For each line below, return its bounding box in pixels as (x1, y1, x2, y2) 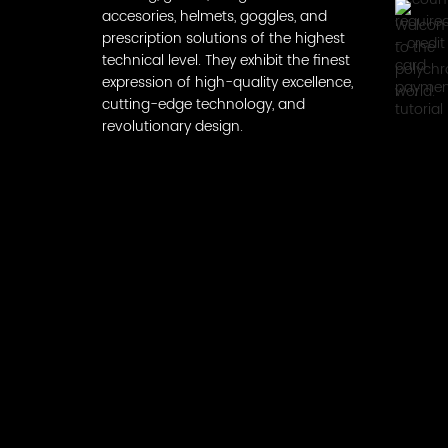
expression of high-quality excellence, (102, 71, 353, 94)
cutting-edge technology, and (102, 93, 305, 116)
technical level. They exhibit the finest (102, 49, 350, 72)
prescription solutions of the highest (102, 27, 345, 50)
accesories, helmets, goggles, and (102, 5, 327, 28)
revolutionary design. (102, 115, 243, 138)
